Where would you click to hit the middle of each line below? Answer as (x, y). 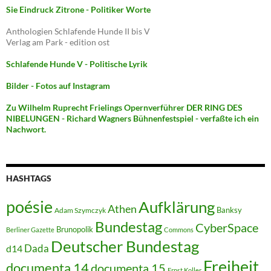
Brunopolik (75, 229)
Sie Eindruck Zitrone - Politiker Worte (78, 9)
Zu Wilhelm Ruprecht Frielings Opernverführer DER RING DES (124, 107)
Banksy (229, 210)
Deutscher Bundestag (125, 246)
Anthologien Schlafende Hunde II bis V (78, 31)
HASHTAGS (29, 178)
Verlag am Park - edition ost (58, 42)
